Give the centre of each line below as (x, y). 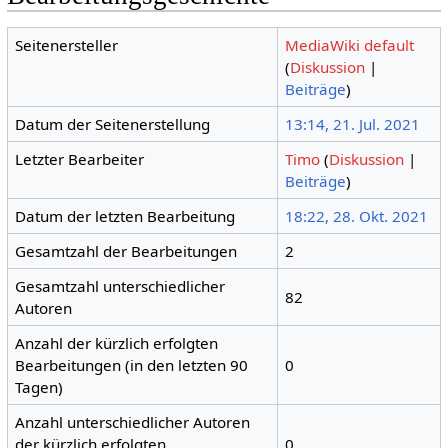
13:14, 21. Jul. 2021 (353, 124)
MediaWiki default (350, 45)
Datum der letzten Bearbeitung (125, 216)
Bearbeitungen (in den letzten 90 (132, 365)
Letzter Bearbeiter (80, 159)
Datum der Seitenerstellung (113, 124)
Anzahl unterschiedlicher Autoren (133, 422)
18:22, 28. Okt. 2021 (357, 216)
